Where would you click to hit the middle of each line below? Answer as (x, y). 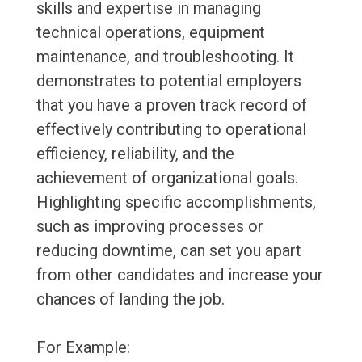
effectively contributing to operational (171, 130)
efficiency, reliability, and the (135, 154)
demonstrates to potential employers (168, 81)
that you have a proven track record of (171, 105)
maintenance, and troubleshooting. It (165, 57)
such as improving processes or (149, 227)
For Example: (83, 348)
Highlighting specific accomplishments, (176, 202)
